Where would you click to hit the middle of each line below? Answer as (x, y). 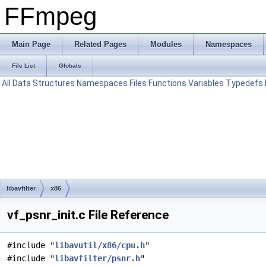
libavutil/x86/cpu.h (100, 245)
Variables (206, 83)
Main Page (31, 44)
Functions (167, 83)
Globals (70, 66)
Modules (166, 44)
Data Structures (44, 83)
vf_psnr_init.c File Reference (88, 215)
